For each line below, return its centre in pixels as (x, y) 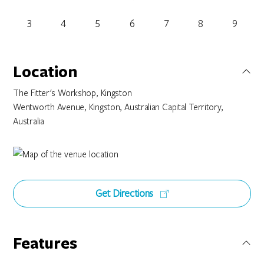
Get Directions (126, 193)
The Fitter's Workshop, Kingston (72, 92)
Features (45, 242)
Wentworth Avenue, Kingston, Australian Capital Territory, (118, 106)
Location (45, 71)
